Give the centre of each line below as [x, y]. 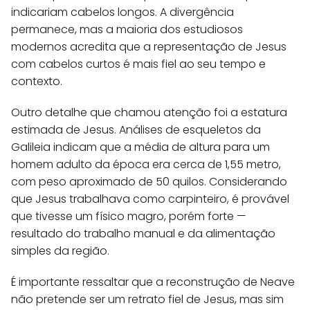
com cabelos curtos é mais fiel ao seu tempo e [138, 64]
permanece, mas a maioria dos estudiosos [127, 29]
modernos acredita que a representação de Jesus [149, 46]
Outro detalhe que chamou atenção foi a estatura [149, 112]
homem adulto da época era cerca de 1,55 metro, [146, 164]
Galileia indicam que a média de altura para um [140, 147]
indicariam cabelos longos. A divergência [122, 12]
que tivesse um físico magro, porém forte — [129, 216]
